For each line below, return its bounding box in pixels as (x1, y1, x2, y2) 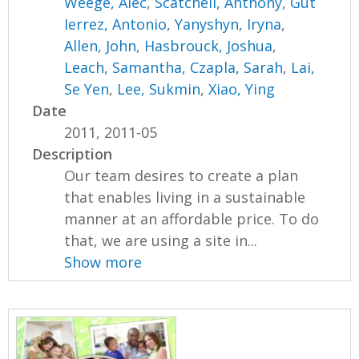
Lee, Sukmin (117, 79, 201, 99)
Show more (64, 252, 143, 272)
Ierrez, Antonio (64, 14, 167, 34)
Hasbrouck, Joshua (144, 36, 273, 56)
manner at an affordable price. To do (64, 209, 320, 229)
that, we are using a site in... (64, 231, 258, 251)
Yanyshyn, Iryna (175, 14, 282, 34)
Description (32, 144, 113, 164)
